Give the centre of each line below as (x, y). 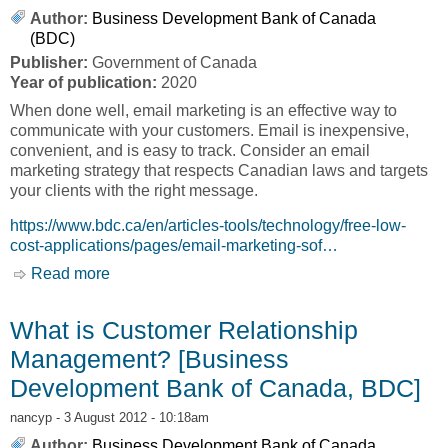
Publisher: (51, 63)
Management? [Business (149, 358)
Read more (70, 273)
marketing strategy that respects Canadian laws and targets (219, 171)
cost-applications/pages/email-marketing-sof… (174, 245)
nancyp (31, 417)
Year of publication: (85, 83)
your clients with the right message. (134, 191)
